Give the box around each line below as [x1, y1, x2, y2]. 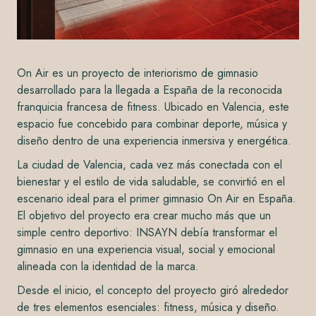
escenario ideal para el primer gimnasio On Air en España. [17, 190, 296, 207]
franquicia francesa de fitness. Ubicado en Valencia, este [17, 98, 289, 115]
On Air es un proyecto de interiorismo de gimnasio [17, 64, 258, 81]
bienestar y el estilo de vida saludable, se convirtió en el [17, 173, 285, 190]
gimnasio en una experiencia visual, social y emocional [17, 241, 275, 257]
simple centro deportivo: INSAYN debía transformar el [17, 224, 277, 241]
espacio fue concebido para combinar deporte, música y [17, 115, 287, 132]
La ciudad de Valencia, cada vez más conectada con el [17, 156, 282, 173]
